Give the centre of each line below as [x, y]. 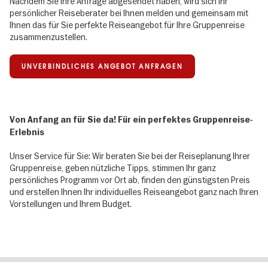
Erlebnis [27, 132]
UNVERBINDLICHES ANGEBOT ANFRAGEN [102, 67]
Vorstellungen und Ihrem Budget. [71, 204]
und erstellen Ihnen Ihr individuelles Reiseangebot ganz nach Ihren [134, 192]
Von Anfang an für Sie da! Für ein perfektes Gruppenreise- [131, 120]
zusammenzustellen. [48, 37]
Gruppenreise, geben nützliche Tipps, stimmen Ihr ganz [113, 168]
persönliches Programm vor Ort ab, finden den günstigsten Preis [130, 180]
